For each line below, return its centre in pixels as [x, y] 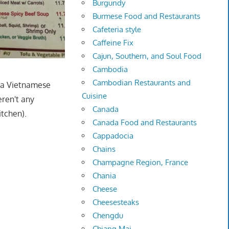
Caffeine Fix [113, 43]
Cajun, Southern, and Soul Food [147, 56]
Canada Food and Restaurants [145, 123]
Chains [104, 149]
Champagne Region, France [141, 163]
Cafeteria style [117, 30]
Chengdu [108, 216]
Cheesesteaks [116, 202]
